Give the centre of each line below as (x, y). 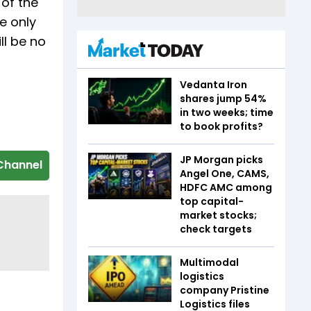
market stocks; (218, 215)
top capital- (212, 201)
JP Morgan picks (221, 159)
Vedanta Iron (213, 84)
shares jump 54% (223, 98)
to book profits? (221, 126)
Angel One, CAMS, (225, 173)
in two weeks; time (227, 112)
